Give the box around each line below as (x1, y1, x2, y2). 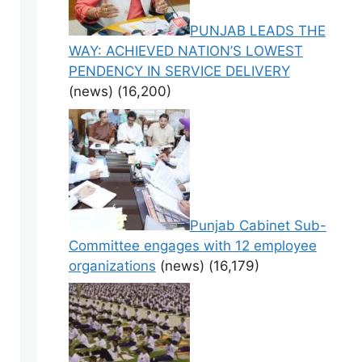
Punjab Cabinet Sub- (189, 217, 326, 234)
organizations (68, 257, 156, 274)
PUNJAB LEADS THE (189, 23, 326, 40)
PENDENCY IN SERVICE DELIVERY (68, 63, 290, 80)
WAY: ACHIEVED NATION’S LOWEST (68, 43, 303, 60)
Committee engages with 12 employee (68, 237, 317, 254)
